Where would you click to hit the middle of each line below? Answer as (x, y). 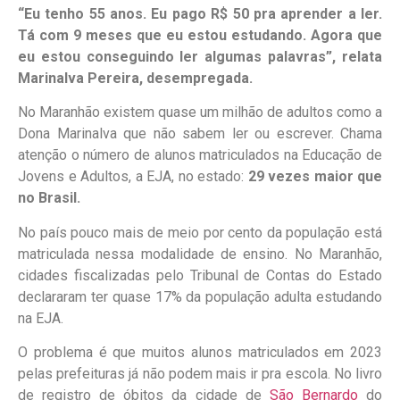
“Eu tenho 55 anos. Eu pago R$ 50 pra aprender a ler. (200, 13)
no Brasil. (49, 198)
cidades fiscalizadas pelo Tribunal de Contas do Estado (200, 275)
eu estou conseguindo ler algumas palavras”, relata (200, 56)
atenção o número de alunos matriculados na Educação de (200, 155)
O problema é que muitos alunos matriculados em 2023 (200, 352)
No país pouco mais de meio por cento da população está (200, 232)
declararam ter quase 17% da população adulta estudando (200, 296)
